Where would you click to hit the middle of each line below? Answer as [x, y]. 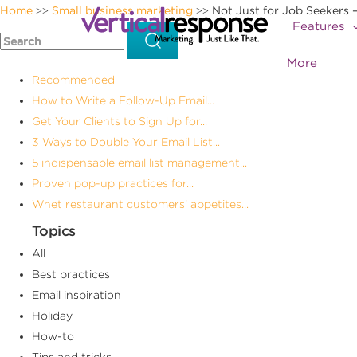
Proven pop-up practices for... [113, 183]
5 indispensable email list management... [139, 162]
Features [320, 26]
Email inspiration [76, 294]
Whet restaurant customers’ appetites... [140, 204]
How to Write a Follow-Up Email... [123, 100]
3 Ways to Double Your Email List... [126, 141]
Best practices [71, 274]
